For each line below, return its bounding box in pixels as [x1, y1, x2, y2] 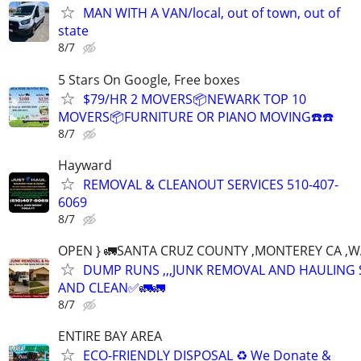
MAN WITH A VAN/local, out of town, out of [83, 4, 340, 23]
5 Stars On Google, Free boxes [58, 70, 240, 89]
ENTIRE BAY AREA [58, 327, 162, 346]
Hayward [58, 156, 112, 174]
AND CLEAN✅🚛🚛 [58, 278, 165, 297]
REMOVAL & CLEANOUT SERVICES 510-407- [83, 175, 338, 193]
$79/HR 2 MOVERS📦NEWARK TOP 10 [83, 89, 306, 108]
